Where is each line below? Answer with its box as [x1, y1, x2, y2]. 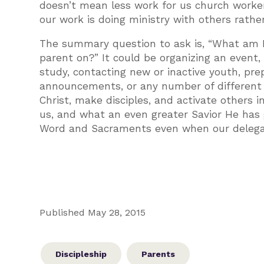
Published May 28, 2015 [39, 206, 146, 218]
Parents [141, 249, 176, 259]
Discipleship [55, 249, 107, 259]
